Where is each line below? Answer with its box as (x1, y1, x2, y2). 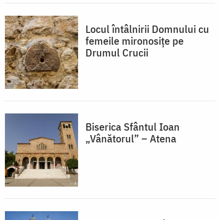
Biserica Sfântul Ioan (85, 119, 180, 134)
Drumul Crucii (85, 45, 148, 60)
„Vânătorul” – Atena (85, 131, 176, 146)
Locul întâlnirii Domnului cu (85, 22, 209, 36)
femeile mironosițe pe (85, 33, 184, 48)
